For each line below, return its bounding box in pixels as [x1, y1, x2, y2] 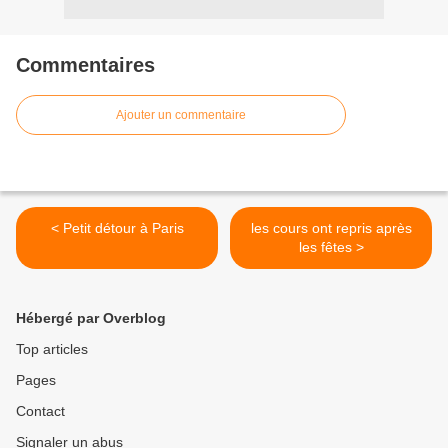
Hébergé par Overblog [16, 310, 166, 327]
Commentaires [16, 54, 155, 77]
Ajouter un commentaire [116, 108, 246, 123]
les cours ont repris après [250, 220, 412, 237]
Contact [16, 403, 65, 420]
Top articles [16, 341, 88, 358]
